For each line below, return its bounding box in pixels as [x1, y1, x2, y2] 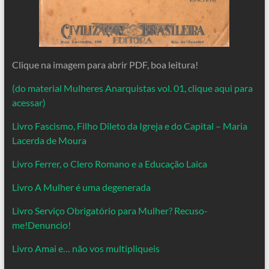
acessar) [11, 96, 46, 108]
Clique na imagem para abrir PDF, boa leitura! [11, 58, 198, 70]
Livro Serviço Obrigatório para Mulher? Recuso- [11, 204, 208, 216]
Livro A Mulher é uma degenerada [11, 181, 151, 193]
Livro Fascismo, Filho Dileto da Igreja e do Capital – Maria [11, 119, 247, 131]
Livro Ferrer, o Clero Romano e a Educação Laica [11, 157, 207, 169]
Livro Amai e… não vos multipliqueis [11, 242, 160, 254]
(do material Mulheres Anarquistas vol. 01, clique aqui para [11, 82, 253, 94]
